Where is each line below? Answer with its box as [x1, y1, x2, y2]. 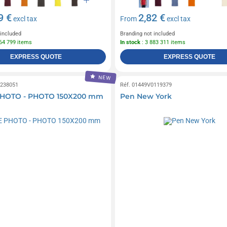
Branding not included [120, 30, 175, 37]
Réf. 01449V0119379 [120, 82, 172, 89]
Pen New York [120, 92, 172, 101]
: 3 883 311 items [140, 39, 185, 46]
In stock [120, 39, 140, 46]
